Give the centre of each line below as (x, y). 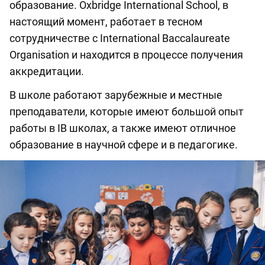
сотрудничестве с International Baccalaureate (120, 38)
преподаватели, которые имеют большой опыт (127, 112)
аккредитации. (47, 72)
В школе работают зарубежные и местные (116, 95)
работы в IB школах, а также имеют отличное (123, 128)
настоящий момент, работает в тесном (106, 22)
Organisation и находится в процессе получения (126, 55)
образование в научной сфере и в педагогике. (124, 145)
